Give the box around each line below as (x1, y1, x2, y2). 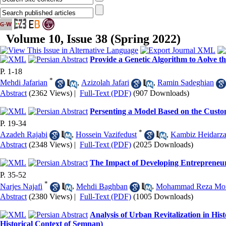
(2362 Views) (29, 88, 72, 97)
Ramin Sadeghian (157, 78, 214, 87)
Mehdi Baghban (76, 182, 128, 191)
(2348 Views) (29, 140, 72, 149)
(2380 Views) (29, 192, 72, 201)
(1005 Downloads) (133, 192, 193, 201)
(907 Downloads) (133, 88, 189, 97)
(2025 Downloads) (133, 140, 193, 149)
